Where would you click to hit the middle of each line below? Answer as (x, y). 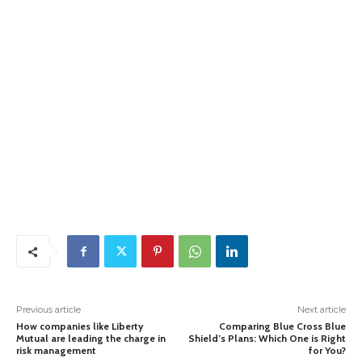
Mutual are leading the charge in (91, 339)
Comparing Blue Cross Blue (282, 326)
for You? (327, 351)
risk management (56, 351)
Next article (321, 310)
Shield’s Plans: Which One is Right (267, 339)
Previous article (48, 310)
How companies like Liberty (80, 326)
